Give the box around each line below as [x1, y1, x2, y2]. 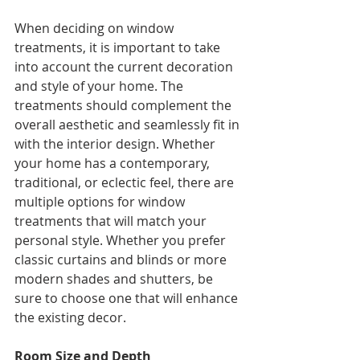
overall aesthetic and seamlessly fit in [14, 116, 243, 134]
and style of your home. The [14, 77, 186, 96]
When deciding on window [14, 19, 177, 38]
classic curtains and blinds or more [14, 251, 230, 269]
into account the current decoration [14, 58, 236, 76]
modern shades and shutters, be [14, 270, 216, 288]
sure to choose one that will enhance [14, 289, 241, 308]
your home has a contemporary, [14, 154, 213, 173]
